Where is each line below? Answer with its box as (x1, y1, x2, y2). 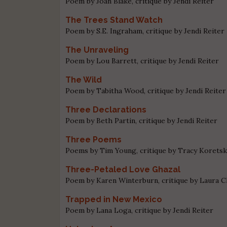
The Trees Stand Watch (65, 15, 163, 25)
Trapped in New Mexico (65, 194, 163, 204)
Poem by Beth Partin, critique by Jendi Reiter (65, 116, 218, 125)
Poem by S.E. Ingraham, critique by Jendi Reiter (65, 26, 225, 35)
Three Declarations (65, 104, 147, 115)
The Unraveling (65, 45, 129, 55)
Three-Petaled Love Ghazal (65, 164, 181, 174)
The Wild (65, 74, 102, 85)
